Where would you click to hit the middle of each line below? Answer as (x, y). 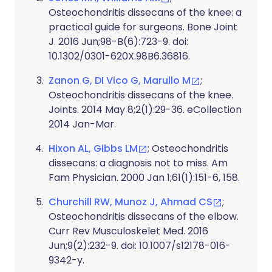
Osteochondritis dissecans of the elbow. (144, 216)
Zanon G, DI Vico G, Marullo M (120, 80)
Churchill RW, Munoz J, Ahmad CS (131, 202)
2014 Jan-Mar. (82, 124)
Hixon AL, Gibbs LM (93, 148)
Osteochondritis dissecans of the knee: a (145, 12)
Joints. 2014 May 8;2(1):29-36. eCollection (145, 110)
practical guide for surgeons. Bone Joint (143, 27)
